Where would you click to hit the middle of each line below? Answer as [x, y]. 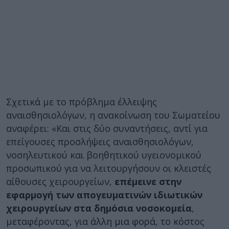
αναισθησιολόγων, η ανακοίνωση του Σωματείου [113, 115]
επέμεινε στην [148, 181]
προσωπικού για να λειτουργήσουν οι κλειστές [109, 168]
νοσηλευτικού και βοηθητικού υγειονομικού [104, 155]
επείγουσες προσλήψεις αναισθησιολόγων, [100, 141]
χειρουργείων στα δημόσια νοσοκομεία [99, 208]
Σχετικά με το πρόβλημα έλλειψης [82, 101]
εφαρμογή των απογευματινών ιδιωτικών [104, 194]
